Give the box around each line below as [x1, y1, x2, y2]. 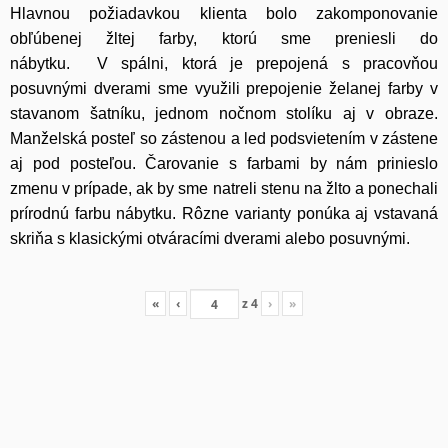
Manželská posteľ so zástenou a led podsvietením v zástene [10, 130, 438, 148]
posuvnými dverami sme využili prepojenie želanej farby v [10, 80, 438, 98]
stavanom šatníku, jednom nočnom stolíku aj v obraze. [10, 105, 438, 123]
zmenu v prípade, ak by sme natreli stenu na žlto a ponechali [10, 180, 438, 198]
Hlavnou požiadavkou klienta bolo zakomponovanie [10, 5, 438, 23]
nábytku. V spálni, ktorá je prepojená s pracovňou [10, 55, 438, 73]
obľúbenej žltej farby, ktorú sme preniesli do [10, 30, 438, 48]
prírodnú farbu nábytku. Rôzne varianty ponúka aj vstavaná [10, 205, 438, 223]
